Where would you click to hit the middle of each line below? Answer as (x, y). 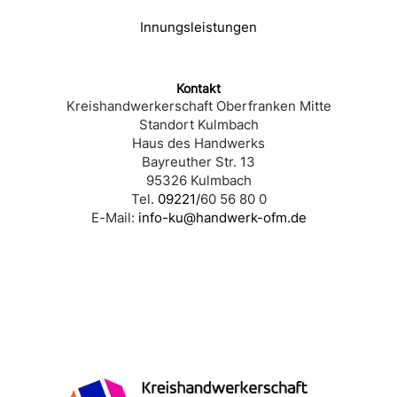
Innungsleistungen (198, 27)
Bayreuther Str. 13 (198, 162)
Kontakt (198, 89)
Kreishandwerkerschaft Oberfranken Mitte (198, 106)
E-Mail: (114, 218)
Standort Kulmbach (198, 125)
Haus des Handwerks (198, 144)
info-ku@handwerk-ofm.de (222, 218)
